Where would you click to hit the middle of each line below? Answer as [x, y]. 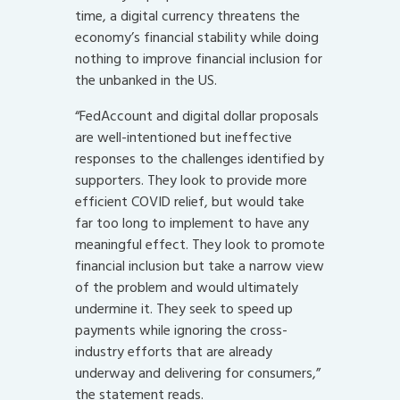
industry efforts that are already [174, 351]
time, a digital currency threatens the [187, 16]
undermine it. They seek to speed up [184, 308]
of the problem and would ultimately [187, 287]
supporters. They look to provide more [191, 180]
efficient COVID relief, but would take [190, 201]
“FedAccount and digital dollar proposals [197, 116]
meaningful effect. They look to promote [200, 244]
